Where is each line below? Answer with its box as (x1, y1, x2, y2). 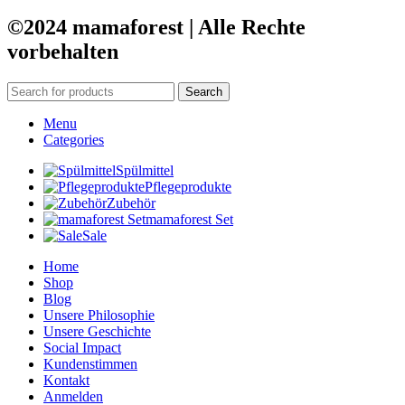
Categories (43, 131, 104, 147)
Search (185, 84, 222, 99)
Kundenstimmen (43, 355, 137, 372)
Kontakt (43, 372, 89, 388)
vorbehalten (7, 39, 118, 63)
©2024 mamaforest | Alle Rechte (7, 14, 306, 39)
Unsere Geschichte (43, 323, 151, 339)
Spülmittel (116, 162, 174, 178)
